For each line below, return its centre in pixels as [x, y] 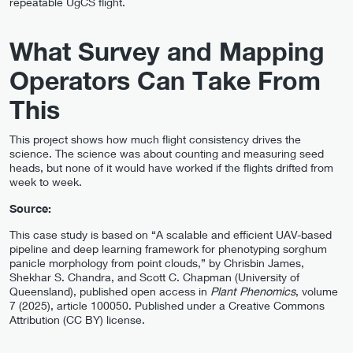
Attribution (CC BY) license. [77, 320]
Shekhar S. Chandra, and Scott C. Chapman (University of [154, 277]
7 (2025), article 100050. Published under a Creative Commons [167, 306]
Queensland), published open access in [110, 292]
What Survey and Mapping [167, 52]
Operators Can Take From [165, 81]
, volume [317, 292]
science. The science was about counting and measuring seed [167, 154]
